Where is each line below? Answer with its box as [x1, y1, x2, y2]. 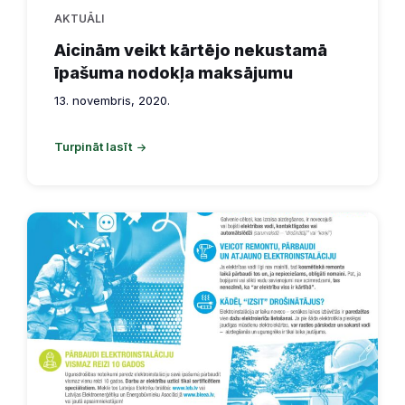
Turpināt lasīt [54, 139, 132, 155]
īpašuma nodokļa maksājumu [54, 63, 293, 83]
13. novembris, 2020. [54, 93, 170, 108]
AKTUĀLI [54, 12, 104, 26]
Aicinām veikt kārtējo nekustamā [54, 41, 327, 61]
